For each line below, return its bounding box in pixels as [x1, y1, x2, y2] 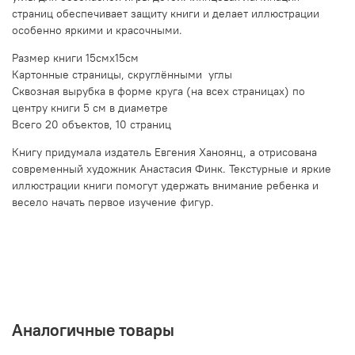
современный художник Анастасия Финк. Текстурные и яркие [12, 162, 331, 177]
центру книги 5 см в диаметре [12, 101, 168, 116]
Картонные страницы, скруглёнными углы [12, 67, 232, 82]
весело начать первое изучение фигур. [12, 195, 214, 210]
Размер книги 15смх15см [12, 51, 142, 66]
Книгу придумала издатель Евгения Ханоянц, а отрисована [12, 145, 317, 160]
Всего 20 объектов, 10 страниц [12, 117, 171, 132]
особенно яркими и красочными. [12, 23, 182, 38]
